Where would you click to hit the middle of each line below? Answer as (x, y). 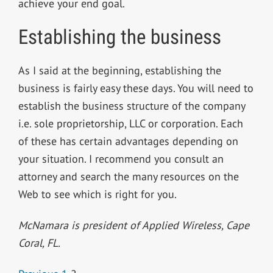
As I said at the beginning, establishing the (119, 71)
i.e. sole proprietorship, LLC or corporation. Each (130, 124)
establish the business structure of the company (131, 106)
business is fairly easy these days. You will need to (136, 88)
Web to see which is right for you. (97, 194)
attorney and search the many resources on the (128, 177)
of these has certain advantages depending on (128, 141)
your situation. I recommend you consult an (121, 159)
